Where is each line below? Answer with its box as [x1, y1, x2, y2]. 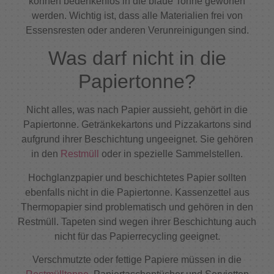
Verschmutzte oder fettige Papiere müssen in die [32, 254, 242, 265]
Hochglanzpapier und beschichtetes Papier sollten [28, 172, 246, 183]
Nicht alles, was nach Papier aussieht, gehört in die [26, 105, 248, 116]
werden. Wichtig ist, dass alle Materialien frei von [31, 10, 243, 21]
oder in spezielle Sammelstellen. [99, 149, 243, 160]
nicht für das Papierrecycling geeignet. [54, 231, 220, 242]
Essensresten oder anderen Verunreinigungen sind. [25, 25, 249, 36]
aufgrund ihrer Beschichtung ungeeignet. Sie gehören [21, 134, 253, 145]
